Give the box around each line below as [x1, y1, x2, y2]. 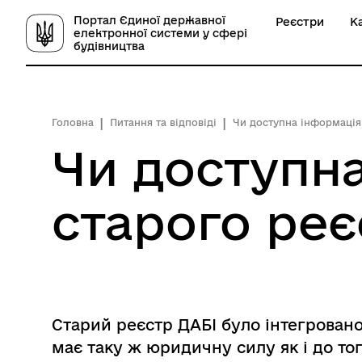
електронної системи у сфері [74, 27, 247, 40]
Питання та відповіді [110, 117, 217, 128]
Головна [52, 117, 94, 128]
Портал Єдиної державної [74, 14, 225, 27]
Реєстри [276, 15, 324, 28]
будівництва [74, 40, 145, 53]
